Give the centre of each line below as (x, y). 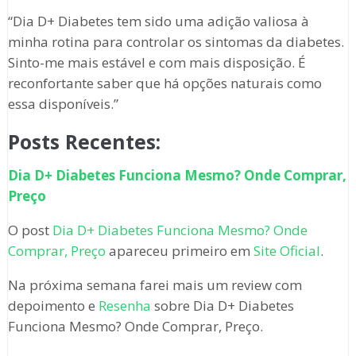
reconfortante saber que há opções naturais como (164, 83)
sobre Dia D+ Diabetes (222, 306)
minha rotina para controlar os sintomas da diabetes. (176, 42)
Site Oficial (286, 251)
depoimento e (53, 306)
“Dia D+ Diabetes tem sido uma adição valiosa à (158, 21)
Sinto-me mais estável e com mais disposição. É (157, 63)
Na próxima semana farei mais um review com (155, 285)
